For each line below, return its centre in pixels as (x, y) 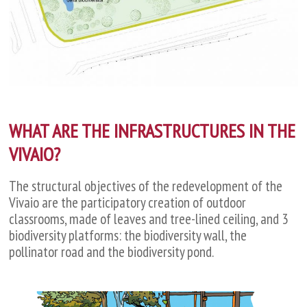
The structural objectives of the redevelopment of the (146, 186)
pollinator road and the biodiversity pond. (112, 251)
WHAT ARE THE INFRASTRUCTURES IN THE (152, 130)
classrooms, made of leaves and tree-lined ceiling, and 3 (149, 219)
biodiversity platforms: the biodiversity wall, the (128, 235)
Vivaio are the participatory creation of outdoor (128, 202)
